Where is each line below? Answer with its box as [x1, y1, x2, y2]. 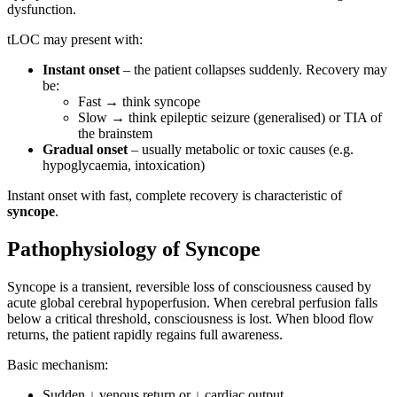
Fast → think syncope [78, 94, 200, 110]
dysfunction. [7, 2, 76, 18]
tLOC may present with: [7, 32, 143, 48]
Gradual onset [43, 142, 128, 158]
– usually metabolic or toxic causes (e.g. [128, 142, 354, 158]
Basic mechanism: [7, 357, 108, 373]
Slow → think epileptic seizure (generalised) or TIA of [78, 110, 382, 126]
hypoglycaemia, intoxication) [43, 158, 205, 174]
